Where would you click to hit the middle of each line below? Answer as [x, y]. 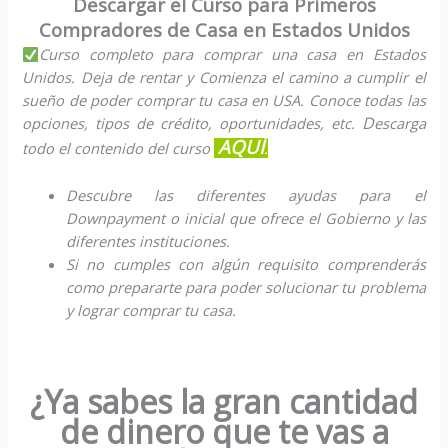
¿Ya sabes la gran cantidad [224, 401]
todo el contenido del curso [118, 148]
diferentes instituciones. [148, 240]
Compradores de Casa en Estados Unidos [224, 30]
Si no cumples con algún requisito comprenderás [246, 263]
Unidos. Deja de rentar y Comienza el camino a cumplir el [224, 77]
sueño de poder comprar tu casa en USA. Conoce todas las [224, 100]
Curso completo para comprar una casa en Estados [232, 54]
